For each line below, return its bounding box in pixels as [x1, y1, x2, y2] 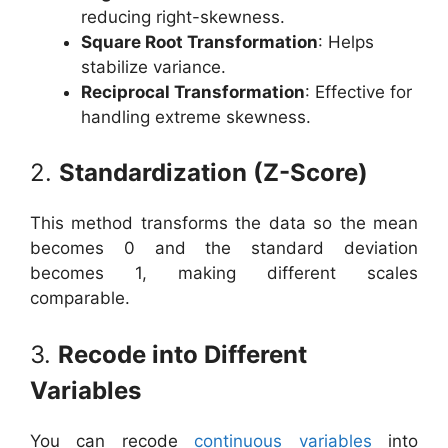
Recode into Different [58, 339, 307, 369]
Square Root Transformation [81, 31, 318, 52]
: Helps [318, 31, 374, 52]
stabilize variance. [81, 56, 226, 77]
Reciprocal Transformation [81, 81, 305, 102]
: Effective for [305, 81, 412, 102]
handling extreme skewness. [81, 106, 311, 127]
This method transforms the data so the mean [30, 213, 418, 233]
